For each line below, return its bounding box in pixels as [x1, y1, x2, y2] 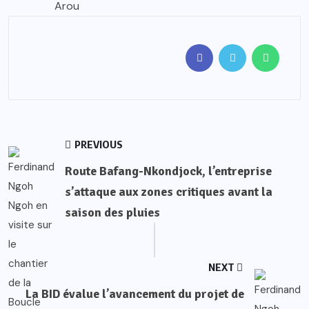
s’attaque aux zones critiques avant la [65, 184, 272, 200]
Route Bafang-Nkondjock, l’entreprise [65, 163, 272, 179]
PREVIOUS [72, 138, 123, 151]
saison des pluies [65, 205, 160, 221]
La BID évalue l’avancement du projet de [26, 286, 244, 302]
